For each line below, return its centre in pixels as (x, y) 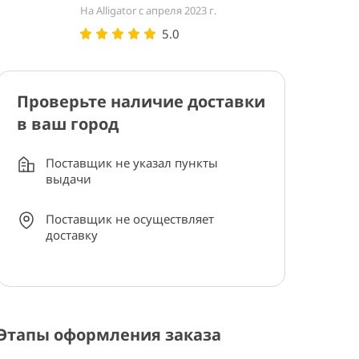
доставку (72, 235)
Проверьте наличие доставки (141, 101)
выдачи (69, 179)
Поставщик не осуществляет (130, 219)
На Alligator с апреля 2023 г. (148, 10)
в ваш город (68, 124)
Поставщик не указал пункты (132, 163)
